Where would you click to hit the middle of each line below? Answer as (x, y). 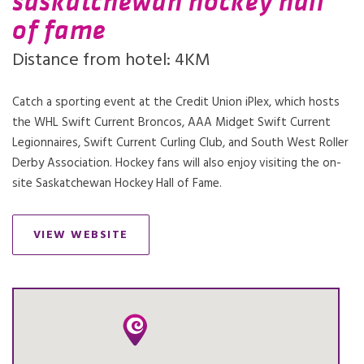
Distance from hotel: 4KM (111, 61)
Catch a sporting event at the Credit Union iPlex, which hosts (176, 102)
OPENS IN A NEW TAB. (153, 242)
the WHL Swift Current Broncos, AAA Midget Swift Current (171, 123)
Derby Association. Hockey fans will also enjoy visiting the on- (177, 163)
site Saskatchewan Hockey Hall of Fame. (117, 184)
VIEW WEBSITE (81, 235)
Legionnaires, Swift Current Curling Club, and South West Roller (180, 143)
